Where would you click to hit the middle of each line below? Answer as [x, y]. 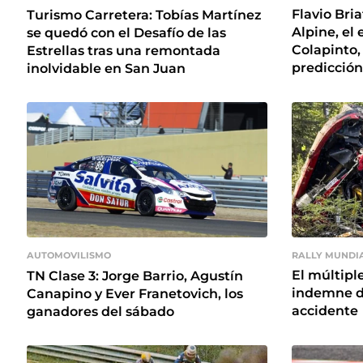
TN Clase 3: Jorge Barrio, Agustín [135, 275]
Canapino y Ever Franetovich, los [135, 293]
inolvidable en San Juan [106, 68]
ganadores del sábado [100, 311]
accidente [325, 310]
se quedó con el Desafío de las [126, 32]
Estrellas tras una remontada [124, 50]
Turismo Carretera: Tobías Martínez [144, 15]
